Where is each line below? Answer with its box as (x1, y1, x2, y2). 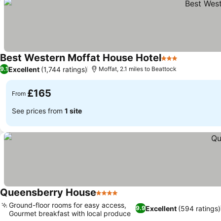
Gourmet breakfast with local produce (9, 209, 131, 218)
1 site (65, 106, 82, 115)
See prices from (12, 106, 65, 115)
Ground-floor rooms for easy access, (9, 201, 126, 209)
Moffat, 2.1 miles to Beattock (99, 65, 177, 73)
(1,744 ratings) (41, 65, 87, 74)
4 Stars (96, 193, 122, 203)
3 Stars (161, 58, 187, 68)
